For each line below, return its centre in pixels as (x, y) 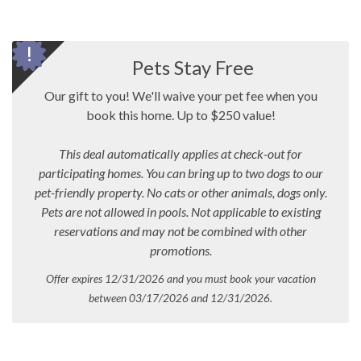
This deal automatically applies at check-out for (180, 154)
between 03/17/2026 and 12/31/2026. (180, 298)
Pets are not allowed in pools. (116, 212)
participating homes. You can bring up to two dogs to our (180, 173)
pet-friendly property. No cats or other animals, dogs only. (180, 192)
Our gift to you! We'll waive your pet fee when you (180, 95)
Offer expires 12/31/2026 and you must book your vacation (180, 279)
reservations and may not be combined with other (180, 231)
